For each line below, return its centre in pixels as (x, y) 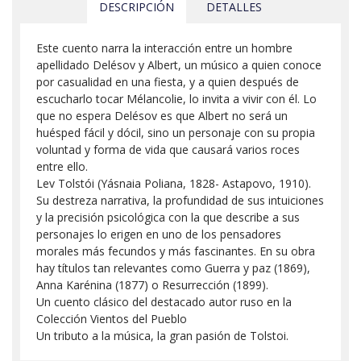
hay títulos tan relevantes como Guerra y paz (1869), (173, 268)
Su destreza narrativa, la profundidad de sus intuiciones (180, 200)
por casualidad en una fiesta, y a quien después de (168, 81)
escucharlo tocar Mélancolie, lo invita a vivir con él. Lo (176, 98)
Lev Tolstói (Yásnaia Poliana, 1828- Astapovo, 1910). (174, 183)
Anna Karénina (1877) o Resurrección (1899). (152, 284)
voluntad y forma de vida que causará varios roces (168, 149)
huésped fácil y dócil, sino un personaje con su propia (176, 132)
